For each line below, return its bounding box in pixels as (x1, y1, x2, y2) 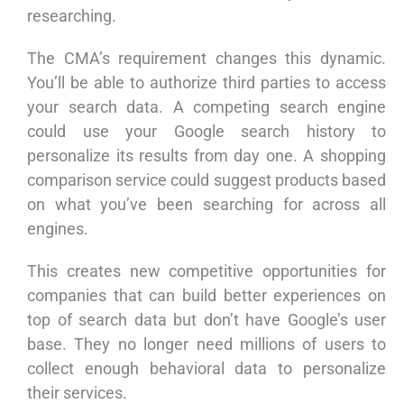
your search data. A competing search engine (27, 97, 386, 117)
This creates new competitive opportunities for (27, 262, 386, 281)
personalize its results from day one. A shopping (27, 146, 386, 166)
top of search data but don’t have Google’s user (27, 310, 386, 330)
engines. (27, 219, 88, 239)
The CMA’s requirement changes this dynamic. (27, 49, 386, 69)
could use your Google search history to (27, 122, 386, 142)
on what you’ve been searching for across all (27, 195, 386, 215)
